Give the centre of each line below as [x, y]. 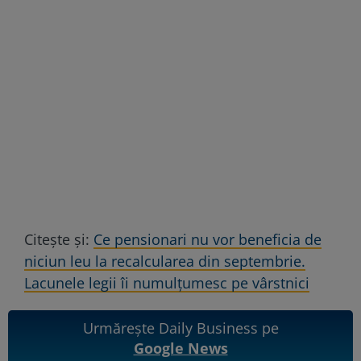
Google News [180, 348]
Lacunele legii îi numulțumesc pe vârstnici [167, 282]
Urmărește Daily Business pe [180, 328]
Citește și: [59, 239]
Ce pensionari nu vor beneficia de [207, 239]
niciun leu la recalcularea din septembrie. [165, 261]
